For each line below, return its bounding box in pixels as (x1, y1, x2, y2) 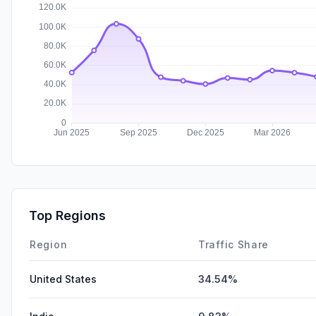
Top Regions (29, 207, 106, 223)
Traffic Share (198, 238, 269, 250)
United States (30, 272, 97, 285)
